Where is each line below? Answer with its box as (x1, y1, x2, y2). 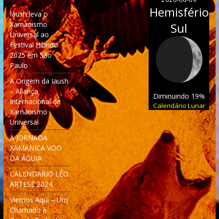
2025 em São (9, 50, 52, 60)
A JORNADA (9, 132, 47, 142)
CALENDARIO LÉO (9, 169, 68, 178)
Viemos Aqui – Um (9, 195, 68, 204)
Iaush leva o (9, 9, 48, 19)
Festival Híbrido (9, 40, 58, 49)
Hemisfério (149, 3, 209, 20)
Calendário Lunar (153, 101, 205, 110)
